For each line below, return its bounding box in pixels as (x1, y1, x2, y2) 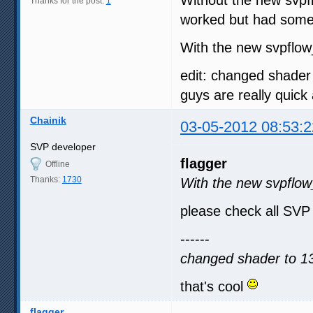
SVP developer (29, 140, 96, 152)
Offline (45, 159, 70, 169)
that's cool (180, 278, 247, 294)
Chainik (29, 114, 66, 126)
